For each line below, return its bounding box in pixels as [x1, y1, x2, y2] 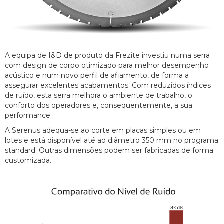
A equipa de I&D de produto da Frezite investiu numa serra [5, 51, 210, 60]
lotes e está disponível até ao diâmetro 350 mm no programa [5, 136, 218, 145]
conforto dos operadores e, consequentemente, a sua [5, 101, 192, 110]
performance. [5, 111, 52, 120]
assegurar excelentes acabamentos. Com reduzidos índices [5, 81, 211, 90]
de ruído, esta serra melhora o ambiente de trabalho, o [5, 91, 192, 100]
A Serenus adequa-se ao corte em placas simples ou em [5, 126, 201, 135]
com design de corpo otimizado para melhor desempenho [5, 61, 209, 70]
